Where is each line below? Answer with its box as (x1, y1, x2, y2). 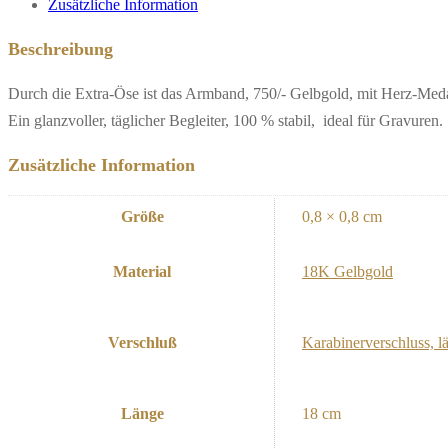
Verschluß (107, 333, 177, 351)
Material (113, 262, 171, 280)
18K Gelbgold (302, 262, 393, 280)
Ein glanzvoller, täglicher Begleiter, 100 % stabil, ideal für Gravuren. (8, 111, 443, 129)
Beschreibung (8, 38, 113, 59)
